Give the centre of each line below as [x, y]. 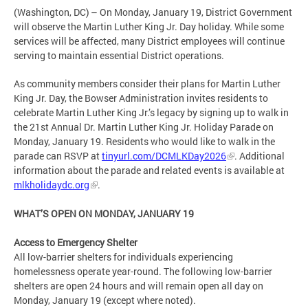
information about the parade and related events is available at [149, 170]
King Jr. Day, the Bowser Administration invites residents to [141, 98]
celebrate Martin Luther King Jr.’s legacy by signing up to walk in [151, 113]
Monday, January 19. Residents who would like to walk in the [144, 142]
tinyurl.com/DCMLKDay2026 [164, 156]
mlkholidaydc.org [52, 185]
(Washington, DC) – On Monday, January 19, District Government [153, 12]
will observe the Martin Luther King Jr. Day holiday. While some [149, 27]
